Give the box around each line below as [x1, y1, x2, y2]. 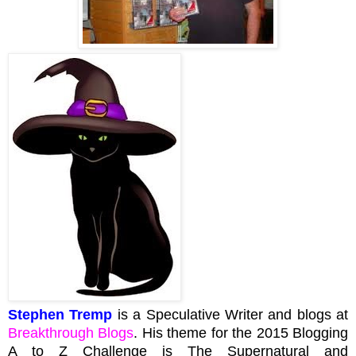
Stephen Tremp [8, 306, 113, 323]
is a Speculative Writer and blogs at [112, 306, 348, 323]
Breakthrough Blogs [8, 324, 134, 341]
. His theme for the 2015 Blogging [133, 324, 349, 341]
